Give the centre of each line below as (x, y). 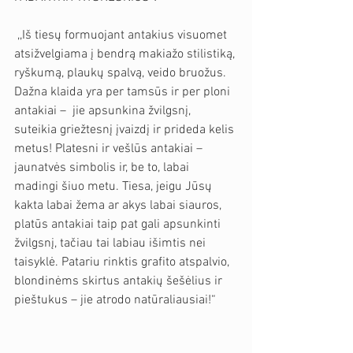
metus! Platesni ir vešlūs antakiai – (111, 149)
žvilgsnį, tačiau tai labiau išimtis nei (111, 243)
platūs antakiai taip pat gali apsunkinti (119, 224)
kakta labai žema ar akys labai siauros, (119, 205)
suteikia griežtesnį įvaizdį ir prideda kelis (126, 130)
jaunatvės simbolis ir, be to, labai (103, 167)
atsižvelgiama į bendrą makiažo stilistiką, (126, 54)
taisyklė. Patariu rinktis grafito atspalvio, (123, 262)
